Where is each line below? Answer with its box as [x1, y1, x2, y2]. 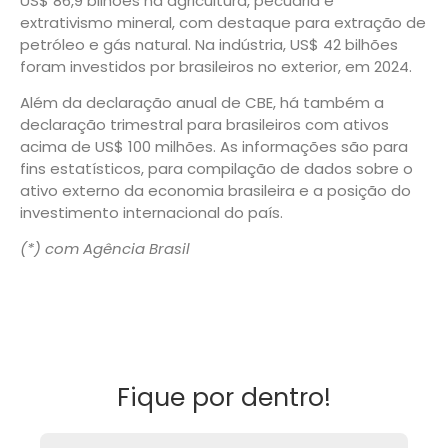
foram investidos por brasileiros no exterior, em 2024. [20, 55, 412, 77]
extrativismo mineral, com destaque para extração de [20, 11, 426, 33]
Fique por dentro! [117, 380, 331, 416]
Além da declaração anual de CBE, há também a [20, 91, 384, 113]
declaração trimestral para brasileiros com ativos [20, 113, 389, 135]
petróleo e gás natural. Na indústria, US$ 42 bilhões [20, 33, 398, 55]
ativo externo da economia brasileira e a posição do [20, 179, 411, 201]
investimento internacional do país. [20, 201, 283, 223]
